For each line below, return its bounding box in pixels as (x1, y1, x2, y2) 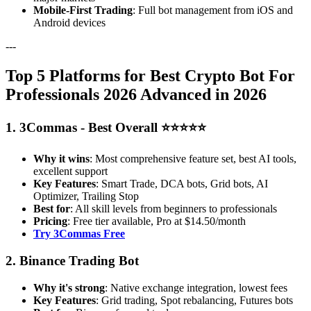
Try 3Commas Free (33, 228, 125, 240)
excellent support (33, 165, 108, 178)
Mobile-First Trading (33, 3, 133, 16)
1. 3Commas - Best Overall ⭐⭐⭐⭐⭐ (6, 119, 206, 135)
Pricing (33, 215, 67, 228)
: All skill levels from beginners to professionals (70, 203, 277, 215)
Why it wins (33, 153, 90, 165)
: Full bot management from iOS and (133, 3, 293, 16)
